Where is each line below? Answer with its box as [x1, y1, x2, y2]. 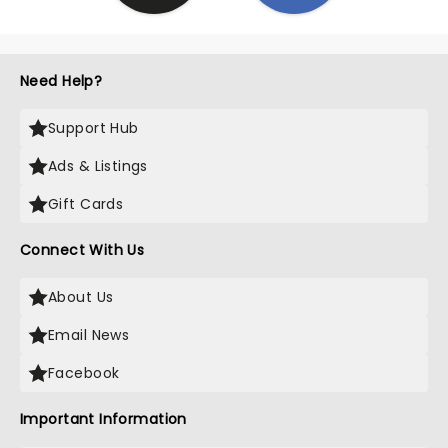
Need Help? [20, 71, 103, 91]
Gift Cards [48, 194, 124, 214]
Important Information [20, 409, 187, 429]
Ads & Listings [48, 156, 148, 176]
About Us [48, 287, 114, 307]
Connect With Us [20, 240, 145, 260]
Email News [48, 325, 130, 345]
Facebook [48, 363, 120, 383]
